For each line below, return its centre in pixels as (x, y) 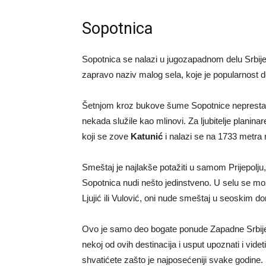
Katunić (147, 136)
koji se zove (106, 136)
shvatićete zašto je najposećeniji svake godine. (172, 259)
